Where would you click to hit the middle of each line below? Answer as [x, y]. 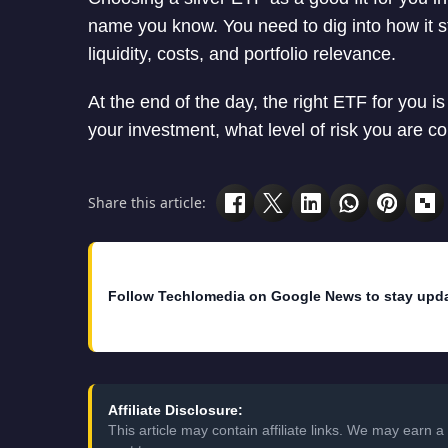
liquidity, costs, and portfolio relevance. [242, 53]
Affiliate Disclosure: [175, 409]
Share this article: [147, 203]
